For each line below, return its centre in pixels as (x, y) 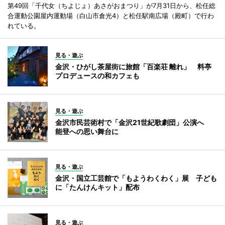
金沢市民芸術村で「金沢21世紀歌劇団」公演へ (133, 122)
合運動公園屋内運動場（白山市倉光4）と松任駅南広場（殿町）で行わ (111, 16)
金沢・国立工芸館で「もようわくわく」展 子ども (136, 178)
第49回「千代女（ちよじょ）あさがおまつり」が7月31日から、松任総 (111, 6)
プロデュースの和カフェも (97, 76)
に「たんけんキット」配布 (97, 187)
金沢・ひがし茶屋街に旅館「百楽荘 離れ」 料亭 (133, 67)
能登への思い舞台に (87, 131)
